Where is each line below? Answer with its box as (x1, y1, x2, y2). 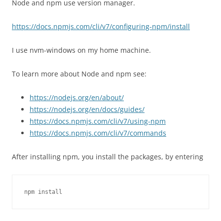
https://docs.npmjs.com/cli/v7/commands (30, 128, 166, 138)
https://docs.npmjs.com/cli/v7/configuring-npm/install (12, 22, 190, 31)
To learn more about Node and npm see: (12, 69, 147, 78)
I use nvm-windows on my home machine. (12, 45, 151, 55)
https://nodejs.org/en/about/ (30, 93, 124, 102)
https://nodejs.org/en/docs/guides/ (30, 105, 145, 114)
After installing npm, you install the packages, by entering (12, 152, 203, 161)
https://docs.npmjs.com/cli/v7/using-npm (30, 116, 166, 126)
